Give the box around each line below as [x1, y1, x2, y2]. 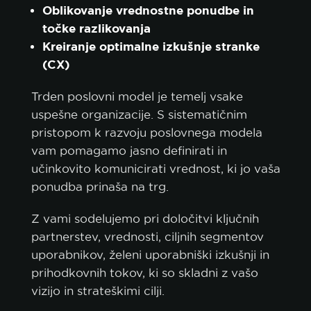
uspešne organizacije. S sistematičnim [31, 108, 247, 121]
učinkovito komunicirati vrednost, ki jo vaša [31, 162, 280, 175]
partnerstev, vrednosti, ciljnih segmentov [31, 230, 264, 243]
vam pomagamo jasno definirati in [31, 144, 227, 157]
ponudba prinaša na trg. [31, 180, 172, 193]
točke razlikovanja [42, 21, 151, 35]
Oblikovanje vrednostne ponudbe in [42, 3, 254, 17]
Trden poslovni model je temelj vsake [31, 90, 243, 103]
